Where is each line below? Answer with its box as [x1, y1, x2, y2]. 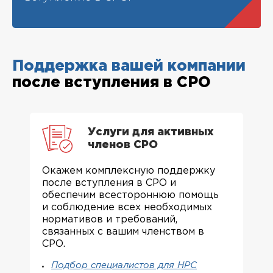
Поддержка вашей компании [12, 59, 246, 73]
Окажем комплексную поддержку [42, 166, 215, 175]
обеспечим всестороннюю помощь [42, 190, 219, 200]
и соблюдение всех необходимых [42, 202, 212, 212]
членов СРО [88, 140, 158, 150]
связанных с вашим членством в [42, 227, 204, 236]
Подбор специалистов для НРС [51, 261, 197, 270]
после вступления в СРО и [42, 178, 176, 188]
